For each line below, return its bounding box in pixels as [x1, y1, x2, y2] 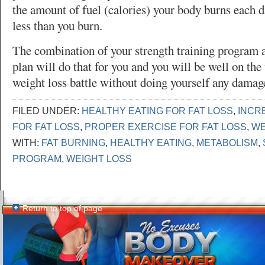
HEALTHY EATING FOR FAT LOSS [82, 105, 233, 116]
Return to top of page [22, 203, 102, 213]
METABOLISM [196, 137, 258, 148]
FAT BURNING [41, 137, 105, 148]
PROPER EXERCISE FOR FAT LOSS [85, 121, 247, 132]
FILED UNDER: [12, 105, 82, 116]
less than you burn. [12, 17, 102, 34]
